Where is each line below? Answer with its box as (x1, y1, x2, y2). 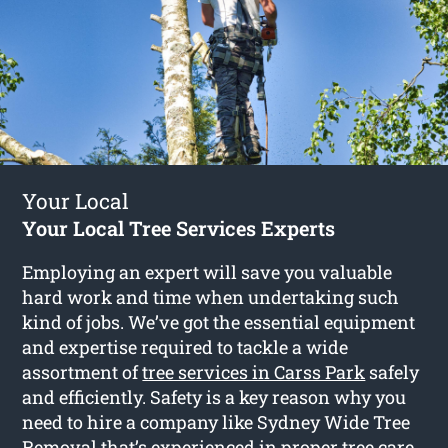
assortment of (22, 360, 143, 385)
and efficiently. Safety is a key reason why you (22, 385, 407, 410)
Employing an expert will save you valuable (22, 260, 393, 285)
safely (365, 360, 420, 385)
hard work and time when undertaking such (22, 285, 400, 310)
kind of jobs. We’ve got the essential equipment (22, 310, 416, 335)
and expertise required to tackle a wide (22, 335, 349, 360)
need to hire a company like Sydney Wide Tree (22, 410, 411, 435)
